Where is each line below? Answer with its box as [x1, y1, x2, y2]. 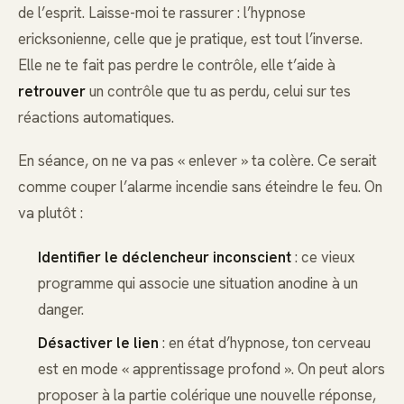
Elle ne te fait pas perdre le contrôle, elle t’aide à [18, 55, 335, 76]
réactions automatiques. [18, 107, 174, 128]
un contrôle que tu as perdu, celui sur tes [86, 81, 351, 102]
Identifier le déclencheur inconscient [37, 246, 291, 267]
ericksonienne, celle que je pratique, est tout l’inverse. [18, 29, 363, 50]
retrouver [18, 81, 86, 102]
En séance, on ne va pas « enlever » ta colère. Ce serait [18, 151, 377, 171]
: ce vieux [290, 246, 355, 267]
